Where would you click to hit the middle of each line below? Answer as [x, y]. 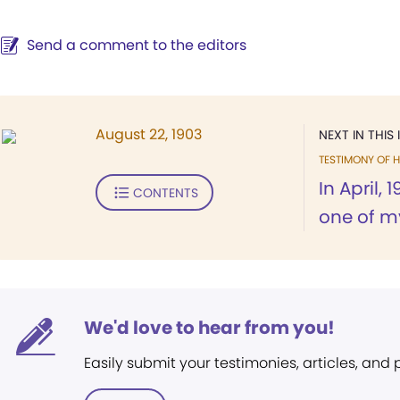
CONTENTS [165, 192]
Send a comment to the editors [137, 45]
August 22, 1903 [149, 134]
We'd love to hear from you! [209, 328]
